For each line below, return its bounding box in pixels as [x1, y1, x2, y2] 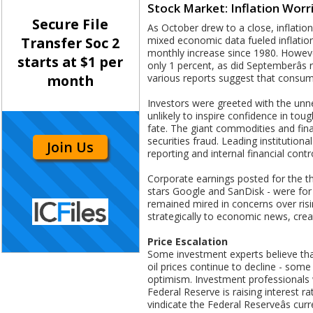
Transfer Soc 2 [21, 34, 120, 53]
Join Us [47, 137, 94, 156]
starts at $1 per [17, 52, 124, 72]
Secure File [32, 15, 109, 34]
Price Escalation [147, 235, 228, 249]
